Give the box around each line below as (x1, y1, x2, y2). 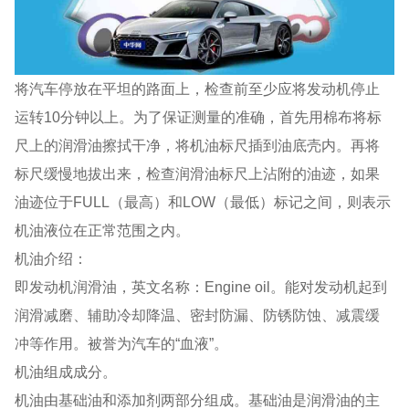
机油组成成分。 (15, 362, 118, 380)
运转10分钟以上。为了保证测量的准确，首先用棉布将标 (15, 108, 383, 125)
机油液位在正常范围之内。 (15, 221, 191, 238)
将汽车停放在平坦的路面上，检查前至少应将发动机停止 (15, 79, 381, 97)
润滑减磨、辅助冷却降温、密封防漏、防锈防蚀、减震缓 (15, 306, 381, 323)
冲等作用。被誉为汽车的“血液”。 (15, 334, 229, 351)
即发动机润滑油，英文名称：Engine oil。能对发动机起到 (15, 278, 388, 295)
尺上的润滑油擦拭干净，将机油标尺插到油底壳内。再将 (15, 136, 381, 153)
